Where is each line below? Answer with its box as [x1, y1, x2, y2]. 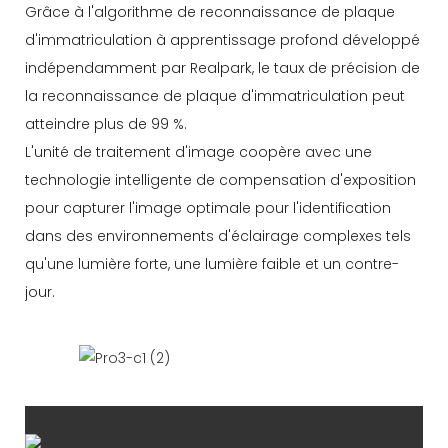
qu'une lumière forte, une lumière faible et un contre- [25, 254, 399, 275]
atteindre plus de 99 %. [25, 114, 187, 135]
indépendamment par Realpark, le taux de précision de [25, 58, 420, 79]
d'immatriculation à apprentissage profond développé [25, 30, 420, 51]
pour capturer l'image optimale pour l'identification [25, 198, 391, 219]
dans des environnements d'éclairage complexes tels [25, 226, 411, 247]
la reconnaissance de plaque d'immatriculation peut [25, 86, 405, 107]
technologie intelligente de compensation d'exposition [25, 170, 416, 191]
